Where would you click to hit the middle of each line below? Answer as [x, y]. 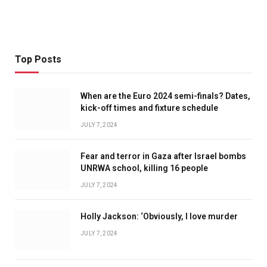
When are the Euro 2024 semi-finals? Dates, [165, 96]
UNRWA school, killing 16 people [144, 168]
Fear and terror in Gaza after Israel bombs [163, 156]
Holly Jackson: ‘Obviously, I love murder [159, 217]
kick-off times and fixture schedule [149, 108]
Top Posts [38, 60]
